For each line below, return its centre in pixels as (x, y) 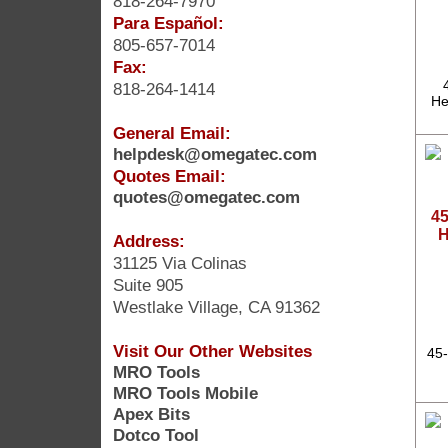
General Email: (171, 132)
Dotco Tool (155, 434)
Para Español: (168, 22)
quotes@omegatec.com (206, 196)
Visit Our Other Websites (212, 350)
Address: (148, 240)
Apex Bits (151, 413)
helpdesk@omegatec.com (214, 153)
